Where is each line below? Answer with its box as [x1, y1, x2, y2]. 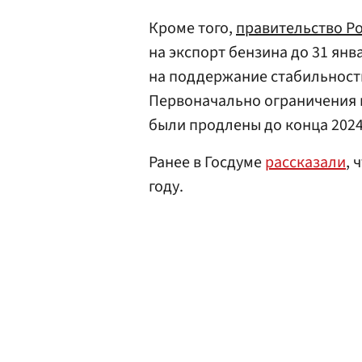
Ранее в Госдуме [149, 151, 265, 174]
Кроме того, [149, 17, 236, 40]
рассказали [265, 151, 346, 174]
